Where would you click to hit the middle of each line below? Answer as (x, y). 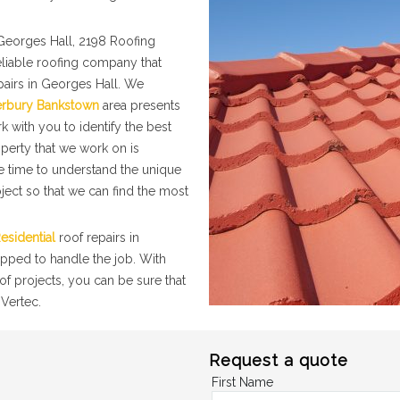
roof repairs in (97, 237)
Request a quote (279, 360)
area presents (140, 105)
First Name (242, 382)
